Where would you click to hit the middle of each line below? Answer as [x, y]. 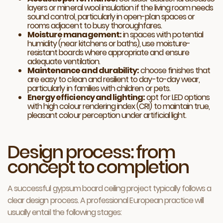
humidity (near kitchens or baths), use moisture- [109, 44]
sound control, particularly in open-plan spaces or [111, 17]
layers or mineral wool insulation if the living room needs [120, 8]
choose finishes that [174, 70]
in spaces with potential [162, 35]
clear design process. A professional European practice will [106, 200]
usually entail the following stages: [65, 212]
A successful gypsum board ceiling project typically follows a [110, 188]
